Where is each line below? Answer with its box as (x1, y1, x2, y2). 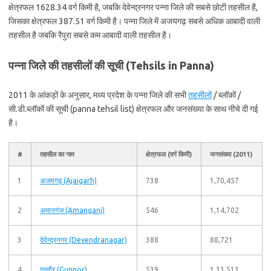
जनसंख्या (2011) (210, 151, 252, 158)
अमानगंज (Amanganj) (40, 206, 105, 214)
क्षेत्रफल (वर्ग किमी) (146, 151, 192, 158)
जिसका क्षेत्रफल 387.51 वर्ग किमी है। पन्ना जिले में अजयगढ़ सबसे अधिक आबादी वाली (8, 16, 260, 26)
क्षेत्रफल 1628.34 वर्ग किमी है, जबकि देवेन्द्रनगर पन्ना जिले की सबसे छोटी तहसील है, (8, 2, 258, 12)
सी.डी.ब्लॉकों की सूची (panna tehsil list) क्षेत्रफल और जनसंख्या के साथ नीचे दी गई (8, 104, 258, 114)
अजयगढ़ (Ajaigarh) (40, 177, 97, 184)
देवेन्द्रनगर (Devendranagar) (40, 236, 127, 244)
